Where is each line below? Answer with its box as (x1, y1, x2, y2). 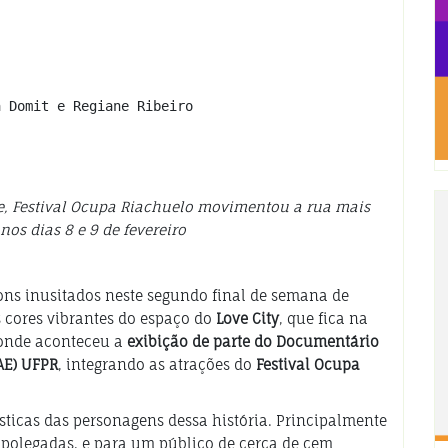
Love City (216, 310, 279, 328)
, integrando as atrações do (58, 356, 256, 374)
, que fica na (279, 310, 368, 328)
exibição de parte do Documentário (127, 333, 379, 351)
